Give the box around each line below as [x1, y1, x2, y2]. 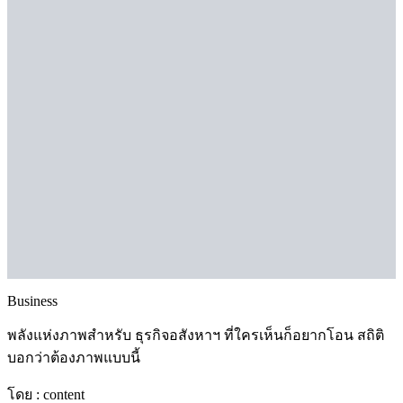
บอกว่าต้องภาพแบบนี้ [7, 350, 140, 366]
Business [7, 293, 58, 309]
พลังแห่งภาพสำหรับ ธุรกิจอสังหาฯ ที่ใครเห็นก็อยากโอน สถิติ [7, 327, 384, 344]
